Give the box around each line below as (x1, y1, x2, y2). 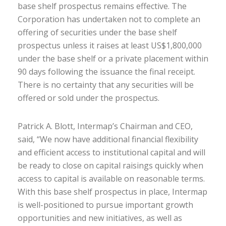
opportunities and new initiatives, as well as (18, 212, 182, 223)
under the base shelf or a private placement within (18, 53, 208, 64)
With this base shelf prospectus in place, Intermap (18, 186, 207, 197)
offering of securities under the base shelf (18, 27, 177, 38)
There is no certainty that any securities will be (18, 79, 194, 90)
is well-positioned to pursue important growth (18, 199, 193, 210)
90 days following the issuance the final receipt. (18, 66, 195, 77)
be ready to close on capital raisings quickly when (18, 160, 203, 171)
